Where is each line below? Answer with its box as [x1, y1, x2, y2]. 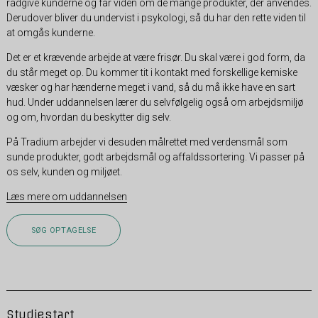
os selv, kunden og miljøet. [6, 165, 122, 177]
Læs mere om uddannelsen [6, 190, 127, 202]
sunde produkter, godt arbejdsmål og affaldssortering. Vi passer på [6, 150, 305, 163]
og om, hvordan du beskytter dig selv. [6, 111, 171, 123]
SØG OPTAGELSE [31, 225, 96, 235]
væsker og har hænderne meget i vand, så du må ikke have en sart [6, 81, 295, 93]
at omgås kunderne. [6, 26, 95, 38]
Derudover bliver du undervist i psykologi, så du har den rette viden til [6, 11, 306, 23]
